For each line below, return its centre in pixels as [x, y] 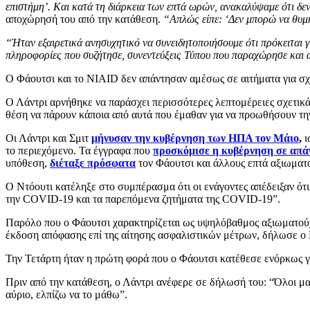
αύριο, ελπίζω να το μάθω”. [66, 294]
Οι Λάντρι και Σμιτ [48, 138]
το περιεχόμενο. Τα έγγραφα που [79, 150]
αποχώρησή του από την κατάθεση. [84, 19]
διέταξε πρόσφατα [93, 163]
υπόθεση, [28, 163]
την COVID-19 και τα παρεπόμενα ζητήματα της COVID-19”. [143, 199]
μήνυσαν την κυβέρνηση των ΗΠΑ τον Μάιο [195, 138]
